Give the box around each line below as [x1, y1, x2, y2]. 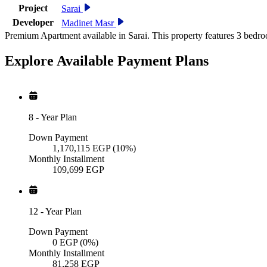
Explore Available [5, 53, 117, 69]
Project [18, 3, 48, 14]
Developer [12, 17, 54, 28]
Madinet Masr [61, 18, 114, 29]
